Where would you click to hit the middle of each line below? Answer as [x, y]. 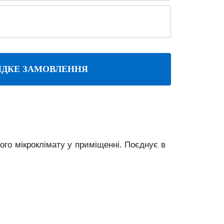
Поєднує [143, 145]
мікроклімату [41, 145]
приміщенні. [100, 145]
